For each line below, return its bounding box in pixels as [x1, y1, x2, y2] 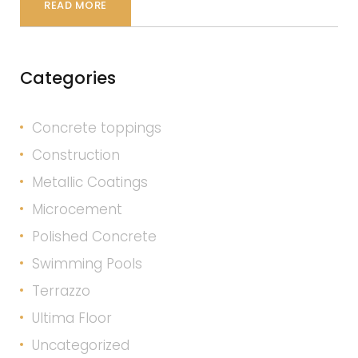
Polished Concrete [32, 227, 157, 246]
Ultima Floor [32, 308, 112, 328]
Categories [20, 66, 116, 89]
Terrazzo [32, 281, 90, 300]
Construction [32, 145, 120, 165]
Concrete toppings [32, 118, 161, 137]
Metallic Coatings [32, 173, 148, 192]
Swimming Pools [32, 254, 142, 273]
